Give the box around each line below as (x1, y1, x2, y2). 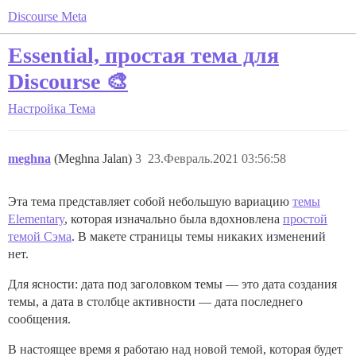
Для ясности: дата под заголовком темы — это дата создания (8, 277, 337, 291)
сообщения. (8, 312, 71, 326)
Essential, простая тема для (8, 43, 279, 68)
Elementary (8, 212, 64, 226)
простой (283, 212, 327, 226)
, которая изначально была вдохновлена (64, 212, 283, 226)
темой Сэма (8, 230, 72, 243)
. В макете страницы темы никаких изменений (72, 230, 326, 243)
